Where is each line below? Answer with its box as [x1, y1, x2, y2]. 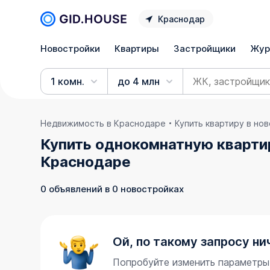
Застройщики [174, 42, 236, 54]
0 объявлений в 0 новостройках [40, 183, 184, 195]
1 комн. [51, 75, 85, 87]
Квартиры [115, 42, 160, 54]
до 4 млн [118, 75, 160, 87]
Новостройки [40, 42, 101, 54]
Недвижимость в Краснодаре [40, 118, 166, 128]
